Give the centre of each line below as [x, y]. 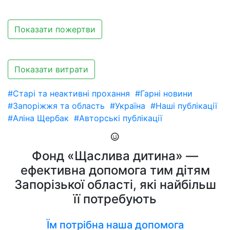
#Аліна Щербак [38, 118]
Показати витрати [51, 69]
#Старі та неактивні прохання [69, 93]
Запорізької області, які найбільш [115, 185]
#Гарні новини [164, 93]
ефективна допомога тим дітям [115, 170]
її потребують [115, 199]
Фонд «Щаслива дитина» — [115, 156]
